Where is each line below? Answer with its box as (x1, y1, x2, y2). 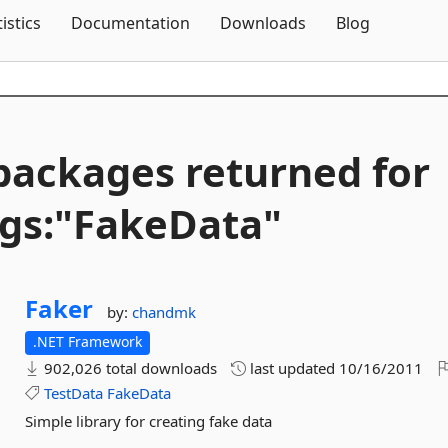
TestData (44, 383, 104, 403)
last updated (246, 358, 340, 378)
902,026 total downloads (40, 358, 218, 378)
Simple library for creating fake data (25, 411, 273, 431)
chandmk (132, 302, 197, 322)
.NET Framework (33, 332, 143, 351)
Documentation (71, 12, 190, 34)
